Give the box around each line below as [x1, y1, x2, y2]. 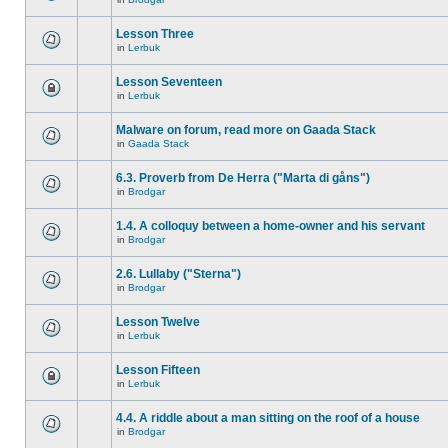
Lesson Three [116, 27, 194, 41]
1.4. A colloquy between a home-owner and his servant [116, 219, 425, 233]
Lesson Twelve [116, 315, 200, 329]
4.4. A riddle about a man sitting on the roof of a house [116, 411, 420, 425]
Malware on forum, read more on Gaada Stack [116, 123, 376, 137]
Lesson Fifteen [116, 363, 200, 377]
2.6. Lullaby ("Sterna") [116, 267, 241, 281]
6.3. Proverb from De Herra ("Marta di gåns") [116, 171, 370, 185]
